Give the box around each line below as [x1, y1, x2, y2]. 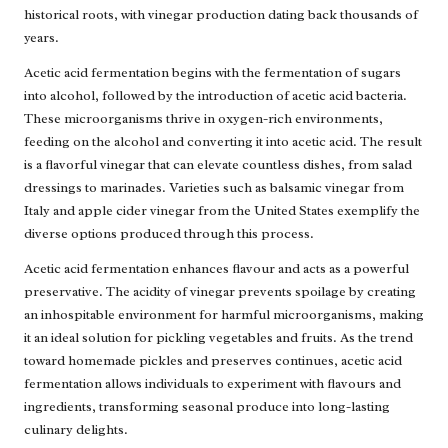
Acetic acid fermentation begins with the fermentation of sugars [24, 64, 401, 82]
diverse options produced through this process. [24, 225, 314, 243]
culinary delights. [24, 421, 128, 439]
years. [24, 29, 59, 47]
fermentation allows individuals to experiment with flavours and [24, 375, 401, 393]
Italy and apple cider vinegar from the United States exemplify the [24, 202, 420, 220]
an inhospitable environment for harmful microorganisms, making [24, 306, 424, 324]
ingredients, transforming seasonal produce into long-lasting [24, 398, 390, 416]
